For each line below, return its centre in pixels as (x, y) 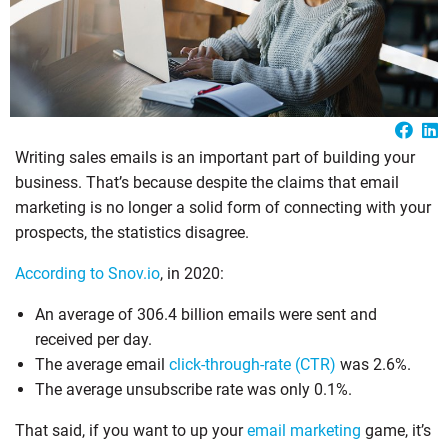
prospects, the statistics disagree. (132, 232)
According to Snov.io (87, 273)
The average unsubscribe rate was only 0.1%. (193, 389)
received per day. (93, 339)
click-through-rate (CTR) (254, 364)
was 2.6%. (375, 364)
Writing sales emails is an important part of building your (215, 157)
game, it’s (396, 430)
